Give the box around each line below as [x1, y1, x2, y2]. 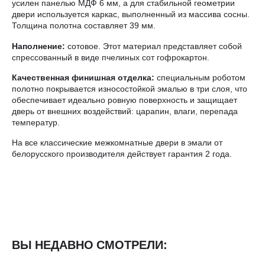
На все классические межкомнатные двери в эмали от [12, 137, 222, 148]
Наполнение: [12, 40, 65, 51]
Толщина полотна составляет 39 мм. [12, 20, 156, 31]
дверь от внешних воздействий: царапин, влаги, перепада [12, 105, 238, 117]
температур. [12, 116, 60, 128]
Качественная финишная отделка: [12, 71, 154, 83]
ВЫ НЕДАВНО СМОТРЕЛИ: [12, 238, 167, 253]
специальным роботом [154, 71, 245, 83]
